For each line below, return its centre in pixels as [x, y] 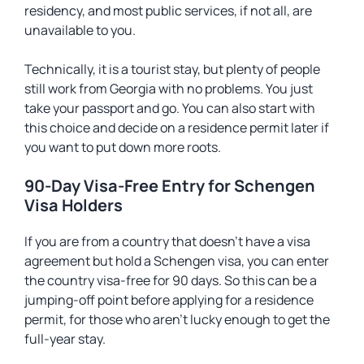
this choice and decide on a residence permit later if [177, 128]
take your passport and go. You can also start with [170, 108]
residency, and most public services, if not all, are [168, 11]
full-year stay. [65, 339]
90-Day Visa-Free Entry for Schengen [170, 186]
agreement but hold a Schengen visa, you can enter [177, 261]
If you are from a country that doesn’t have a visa [167, 241]
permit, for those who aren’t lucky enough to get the [177, 319]
